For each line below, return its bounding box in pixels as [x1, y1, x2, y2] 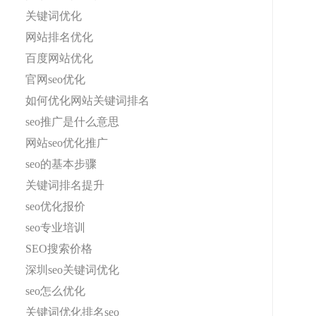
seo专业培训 [25, 221, 85, 233]
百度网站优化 [25, 52, 93, 64]
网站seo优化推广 [25, 137, 108, 149]
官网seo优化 [25, 73, 85, 85]
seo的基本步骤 [25, 158, 97, 170]
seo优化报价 [25, 200, 85, 212]
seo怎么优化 [25, 285, 85, 297]
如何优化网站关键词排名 [25, 95, 150, 107]
